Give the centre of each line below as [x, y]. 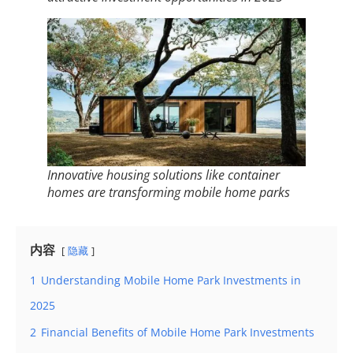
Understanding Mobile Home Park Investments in [171, 280]
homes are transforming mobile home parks [169, 192]
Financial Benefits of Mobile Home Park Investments [178, 332]
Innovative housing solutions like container [163, 175]
